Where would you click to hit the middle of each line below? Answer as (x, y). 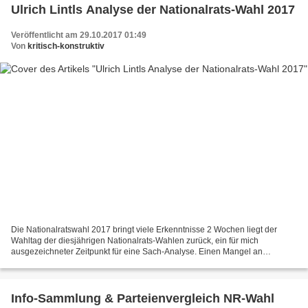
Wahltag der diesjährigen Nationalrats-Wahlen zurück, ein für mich (135, 241)
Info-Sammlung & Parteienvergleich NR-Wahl (143, 299)
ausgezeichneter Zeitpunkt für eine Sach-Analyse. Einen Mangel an (137, 252)
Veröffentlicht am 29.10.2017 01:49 (79, 35)
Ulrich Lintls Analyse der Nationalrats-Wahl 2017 (153, 9)
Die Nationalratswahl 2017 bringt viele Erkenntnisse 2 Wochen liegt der (144, 230)
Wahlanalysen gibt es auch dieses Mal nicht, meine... (110, 263)
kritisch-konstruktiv (66, 46)
